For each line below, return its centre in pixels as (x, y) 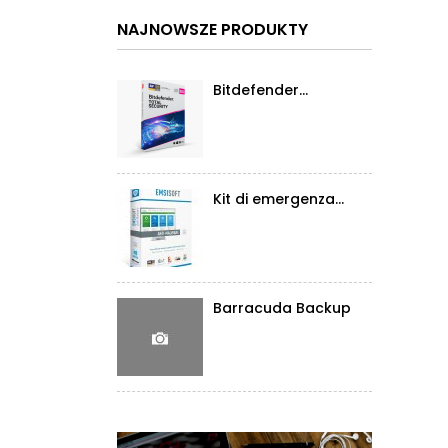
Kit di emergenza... (278, 199)
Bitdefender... (260, 90)
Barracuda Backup (282, 308)
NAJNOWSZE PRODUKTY (212, 30)
